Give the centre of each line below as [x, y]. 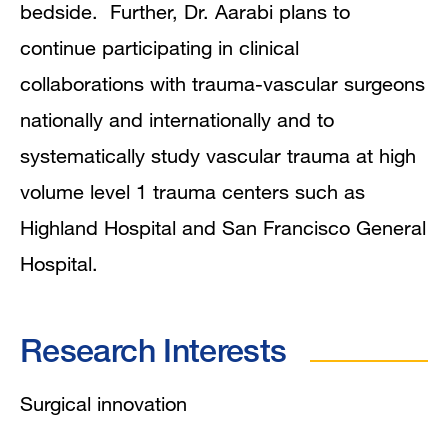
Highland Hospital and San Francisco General [223, 227]
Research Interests [153, 349]
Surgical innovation [103, 403]
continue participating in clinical [159, 47]
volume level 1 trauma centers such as [192, 191]
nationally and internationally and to [177, 119]
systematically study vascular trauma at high [218, 155]
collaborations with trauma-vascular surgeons [222, 83]
